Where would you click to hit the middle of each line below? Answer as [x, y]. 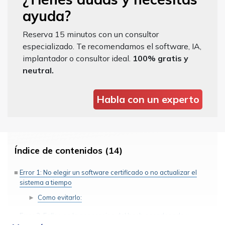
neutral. [38, 70]
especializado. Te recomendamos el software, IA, [112, 46]
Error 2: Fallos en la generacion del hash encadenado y [104, 215]
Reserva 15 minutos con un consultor [91, 34]
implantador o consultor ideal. [78, 58]
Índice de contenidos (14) [69, 150]
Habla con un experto [148, 99]
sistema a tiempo [46, 182]
